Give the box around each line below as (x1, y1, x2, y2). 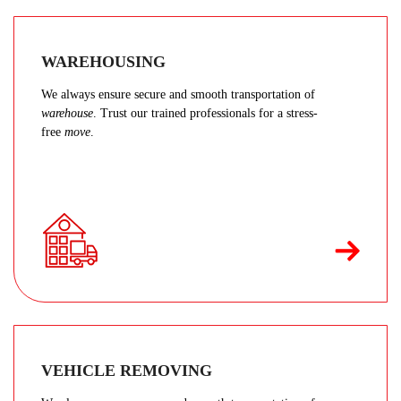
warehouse (41, 107, 93, 121)
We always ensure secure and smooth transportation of (41, 88, 315, 102)
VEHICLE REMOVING (41, 362, 212, 380)
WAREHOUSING (41, 53, 166, 72)
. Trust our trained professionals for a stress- (93, 107, 318, 121)
